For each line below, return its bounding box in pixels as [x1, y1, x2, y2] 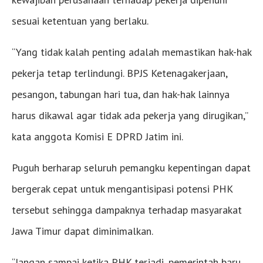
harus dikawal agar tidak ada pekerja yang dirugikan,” [12, 109, 248, 123]
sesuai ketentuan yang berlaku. [12, 14, 149, 28]
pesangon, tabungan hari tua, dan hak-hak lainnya [12, 87, 230, 102]
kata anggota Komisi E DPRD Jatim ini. [12, 130, 183, 144]
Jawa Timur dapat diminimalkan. [12, 224, 153, 238]
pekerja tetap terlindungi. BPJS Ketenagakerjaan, [12, 66, 227, 80]
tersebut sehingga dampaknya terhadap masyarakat [12, 203, 242, 217]
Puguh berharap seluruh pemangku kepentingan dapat [12, 161, 251, 175]
